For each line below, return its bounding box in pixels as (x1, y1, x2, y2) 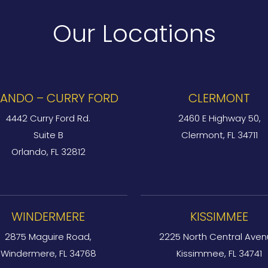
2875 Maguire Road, (5, 230, 92, 243)
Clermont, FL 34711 (181, 129, 258, 141)
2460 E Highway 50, (178, 112, 261, 124)
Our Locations (52, 17, 216, 50)
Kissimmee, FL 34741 (176, 247, 263, 260)
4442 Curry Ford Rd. (6, 112, 91, 124)
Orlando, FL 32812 (11, 145, 86, 158)
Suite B (33, 129, 63, 141)
